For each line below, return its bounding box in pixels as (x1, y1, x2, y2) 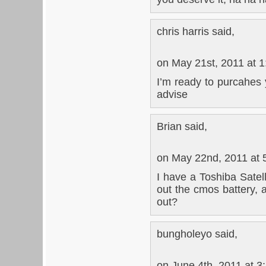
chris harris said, (157, 25, 235, 37)
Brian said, (157, 120, 207, 132)
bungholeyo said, (157, 227, 237, 240)
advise (157, 88, 188, 100)
